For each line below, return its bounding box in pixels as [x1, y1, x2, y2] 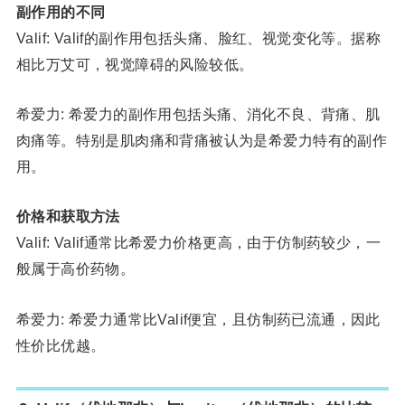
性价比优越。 [15, 336, 106, 353]
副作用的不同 [15, 3, 106, 20]
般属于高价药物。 [15, 260, 136, 278]
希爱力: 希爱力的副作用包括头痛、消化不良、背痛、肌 [15, 105, 381, 122]
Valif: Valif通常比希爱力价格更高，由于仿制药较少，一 [15, 234, 381, 251]
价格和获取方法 [15, 208, 120, 225]
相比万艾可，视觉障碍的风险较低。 [15, 55, 254, 72]
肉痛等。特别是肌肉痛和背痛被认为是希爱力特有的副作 [15, 131, 388, 148]
